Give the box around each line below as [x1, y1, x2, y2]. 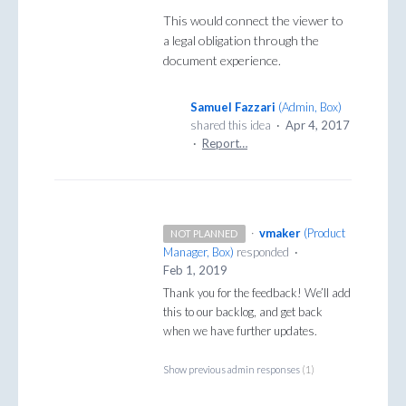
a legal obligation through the [163, 33, 319, 49]
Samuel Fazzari [190, 100, 275, 115]
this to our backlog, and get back [163, 304, 323, 320]
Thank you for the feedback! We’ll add [163, 285, 351, 301]
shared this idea [190, 118, 274, 133]
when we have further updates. [163, 324, 317, 339]
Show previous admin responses [163, 363, 302, 376]
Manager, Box [163, 245, 230, 260]
